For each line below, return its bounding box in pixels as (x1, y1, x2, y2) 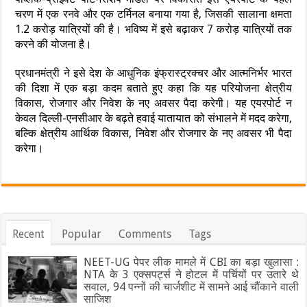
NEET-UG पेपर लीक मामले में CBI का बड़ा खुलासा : (84, 255, 299, 269)
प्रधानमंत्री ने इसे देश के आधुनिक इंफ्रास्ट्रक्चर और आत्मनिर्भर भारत (15, 66, 292, 79)
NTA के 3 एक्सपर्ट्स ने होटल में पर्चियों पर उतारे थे (84, 267, 299, 281)
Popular (62, 227, 102, 241)
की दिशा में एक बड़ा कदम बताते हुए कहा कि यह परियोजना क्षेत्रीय (15, 81, 292, 95)
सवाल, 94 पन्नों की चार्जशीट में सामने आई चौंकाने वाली (84, 280, 299, 293)
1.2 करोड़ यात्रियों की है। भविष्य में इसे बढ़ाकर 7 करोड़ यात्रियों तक (15, 22, 292, 36)
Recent (12, 227, 45, 241)
